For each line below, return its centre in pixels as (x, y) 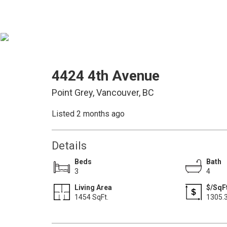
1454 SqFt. (91, 197)
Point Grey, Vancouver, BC (103, 92)
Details (69, 146)
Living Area (93, 187)
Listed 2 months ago (88, 114)
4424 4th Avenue (106, 76)
